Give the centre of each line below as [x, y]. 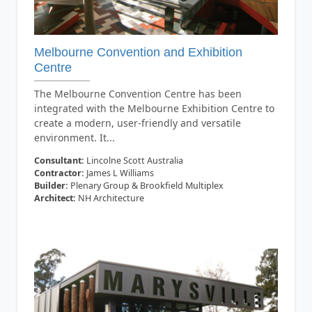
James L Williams [119, 173]
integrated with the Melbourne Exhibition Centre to [154, 108]
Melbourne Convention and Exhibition [138, 52]
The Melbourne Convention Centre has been [138, 93]
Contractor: [59, 173]
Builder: [51, 185]
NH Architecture [110, 198]
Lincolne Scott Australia [133, 160]
